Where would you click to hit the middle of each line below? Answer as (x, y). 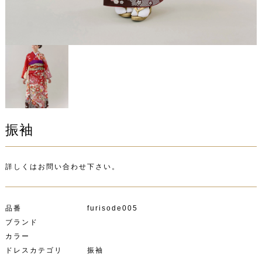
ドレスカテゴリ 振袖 (54, 250)
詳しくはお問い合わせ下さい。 (62, 167)
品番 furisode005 (71, 208)
